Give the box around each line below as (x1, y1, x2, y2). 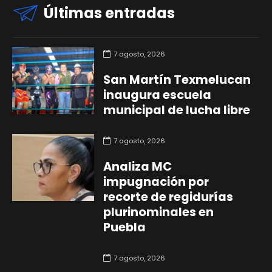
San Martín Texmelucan (103, 71, 251, 88)
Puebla (103, 219, 146, 236)
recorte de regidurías (103, 188, 233, 205)
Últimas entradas (44, 2, 175, 23)
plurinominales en (103, 203, 214, 220)
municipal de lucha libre (103, 101, 250, 118)
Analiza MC (103, 158, 172, 175)
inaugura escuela (103, 86, 211, 103)
